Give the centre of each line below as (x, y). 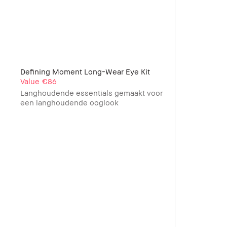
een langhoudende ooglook (69, 102)
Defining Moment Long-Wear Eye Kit (85, 71)
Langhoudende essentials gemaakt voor (91, 92)
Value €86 (39, 81)
